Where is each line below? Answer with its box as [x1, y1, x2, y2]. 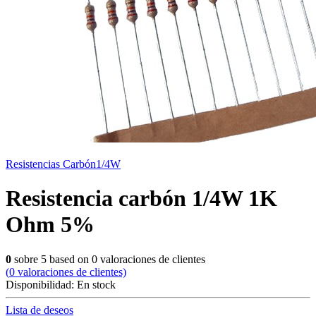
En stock [77, 278, 116, 291]
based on [47, 253, 92, 265]
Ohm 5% [6, 212, 95, 238]
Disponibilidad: [6, 278, 77, 291]
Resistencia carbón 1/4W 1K [6, 186, 277, 212]
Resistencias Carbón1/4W [6, 158, 121, 170]
